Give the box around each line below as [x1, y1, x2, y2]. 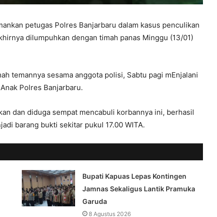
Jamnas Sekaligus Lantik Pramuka [82, 185, 196, 193]
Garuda [82, 197, 108, 205]
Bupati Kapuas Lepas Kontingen [82, 172, 187, 180]
